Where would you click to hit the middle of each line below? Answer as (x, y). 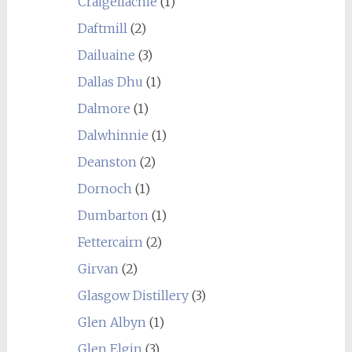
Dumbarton (113, 215)
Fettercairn (110, 242)
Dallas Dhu (110, 82)
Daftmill (102, 28)
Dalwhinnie (113, 135)
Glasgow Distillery (133, 295)
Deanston (107, 162)
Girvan (98, 269)
